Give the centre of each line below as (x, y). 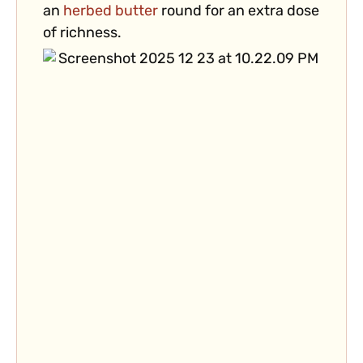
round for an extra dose (239, 12)
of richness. (82, 34)
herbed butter (111, 12)
